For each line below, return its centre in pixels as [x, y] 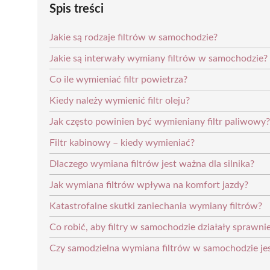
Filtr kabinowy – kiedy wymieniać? [122, 143]
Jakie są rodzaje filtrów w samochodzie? [133, 37]
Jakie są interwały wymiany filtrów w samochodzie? [159, 58]
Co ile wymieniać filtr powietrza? [118, 79]
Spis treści [77, 9]
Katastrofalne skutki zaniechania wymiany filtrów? [156, 206]
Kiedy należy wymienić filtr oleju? [120, 100]
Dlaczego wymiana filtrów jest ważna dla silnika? [152, 164]
